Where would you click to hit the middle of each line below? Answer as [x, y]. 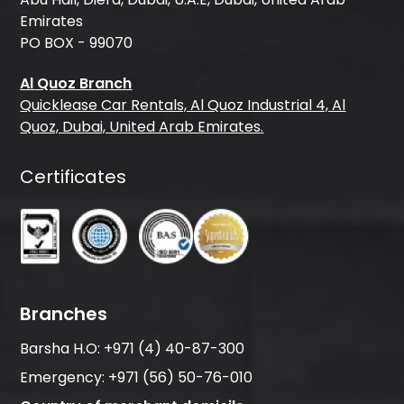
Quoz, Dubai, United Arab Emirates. [142, 127]
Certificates [73, 177]
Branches [64, 314]
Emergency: [63, 378]
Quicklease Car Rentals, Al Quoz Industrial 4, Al [183, 106]
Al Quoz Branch [76, 84]
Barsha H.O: [60, 349]
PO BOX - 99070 [77, 43]
